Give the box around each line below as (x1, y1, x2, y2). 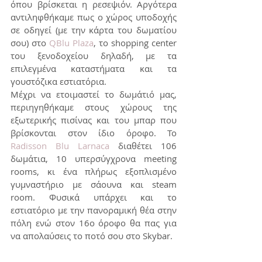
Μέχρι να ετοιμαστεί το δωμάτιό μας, (11, 88, 177, 101)
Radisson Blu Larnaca (11, 140, 109, 152)
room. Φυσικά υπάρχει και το (11, 191, 177, 204)
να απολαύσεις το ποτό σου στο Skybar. (11, 230, 173, 242)
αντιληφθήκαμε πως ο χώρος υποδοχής (11, 11, 177, 23)
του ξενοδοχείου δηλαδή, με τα (11, 50, 177, 62)
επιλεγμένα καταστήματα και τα (11, 63, 177, 75)
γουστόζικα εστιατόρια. (11, 75, 109, 88)
